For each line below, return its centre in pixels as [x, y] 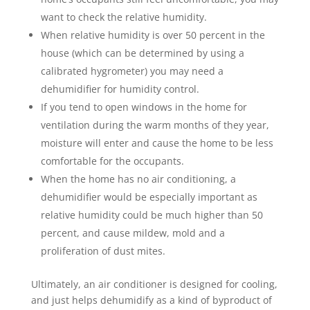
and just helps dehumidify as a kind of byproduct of [151, 300]
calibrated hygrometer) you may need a [132, 71]
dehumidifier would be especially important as [149, 197]
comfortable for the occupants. [112, 161]
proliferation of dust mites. [103, 251]
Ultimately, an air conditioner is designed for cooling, [154, 284]
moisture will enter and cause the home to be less [157, 143]
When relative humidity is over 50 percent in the [153, 35]
